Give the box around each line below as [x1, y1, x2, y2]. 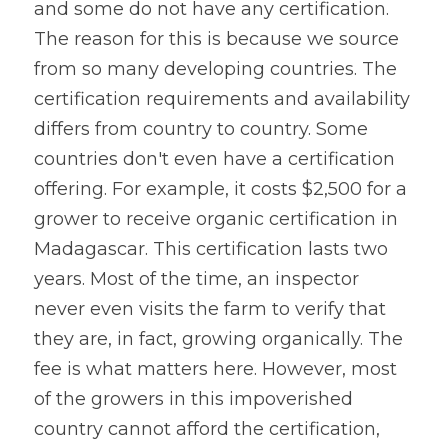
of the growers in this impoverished [34, 388, 353, 410]
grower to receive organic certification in [34, 208, 398, 230]
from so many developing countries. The [34, 58, 397, 80]
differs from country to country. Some [34, 118, 368, 140]
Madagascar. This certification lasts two [34, 238, 388, 260]
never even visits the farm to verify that [34, 298, 386, 320]
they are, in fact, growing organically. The [34, 328, 403, 350]
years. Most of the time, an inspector [34, 268, 359, 290]
